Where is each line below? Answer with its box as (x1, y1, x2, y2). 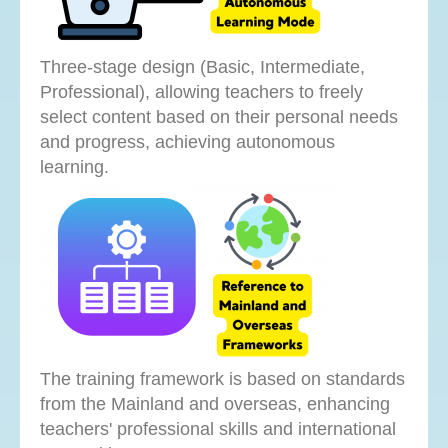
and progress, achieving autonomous (40, 132, 335, 153)
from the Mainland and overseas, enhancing (40, 394, 390, 415)
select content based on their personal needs (40, 107, 398, 128)
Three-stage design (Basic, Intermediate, (40, 57, 365, 78)
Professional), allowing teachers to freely (40, 82, 363, 103)
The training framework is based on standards (40, 369, 405, 390)
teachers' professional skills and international (40, 419, 396, 440)
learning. (40, 157, 109, 178)
